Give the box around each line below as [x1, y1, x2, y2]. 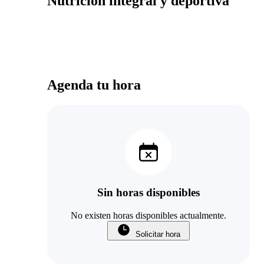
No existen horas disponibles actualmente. [71, 210, 226, 221]
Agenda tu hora [47, 77, 141, 93]
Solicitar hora [136, 230, 180, 239]
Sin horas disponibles [97, 186, 200, 199]
